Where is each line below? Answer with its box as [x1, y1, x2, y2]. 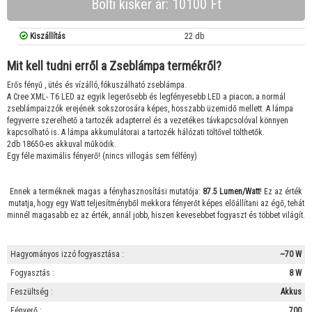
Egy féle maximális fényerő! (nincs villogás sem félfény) [7, 150, 197, 161]
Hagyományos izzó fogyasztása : [10, 249, 124, 259]
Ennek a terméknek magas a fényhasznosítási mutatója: [10, 186, 203, 196]
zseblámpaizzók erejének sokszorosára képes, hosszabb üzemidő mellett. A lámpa [7, 103, 293, 114]
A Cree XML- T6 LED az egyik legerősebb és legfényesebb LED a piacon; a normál [7, 91, 286, 102]
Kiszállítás [28, 31, 65, 41]
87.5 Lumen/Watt [203, 186, 260, 196]
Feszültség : [10, 286, 53, 297]
